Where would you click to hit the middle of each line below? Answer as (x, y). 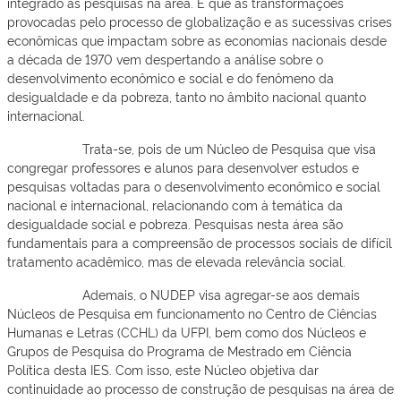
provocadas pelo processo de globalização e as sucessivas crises (200, 21)
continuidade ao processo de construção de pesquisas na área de (200, 388)
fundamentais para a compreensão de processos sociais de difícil (200, 242)
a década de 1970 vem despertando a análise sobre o (165, 59)
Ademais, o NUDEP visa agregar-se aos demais (221, 294)
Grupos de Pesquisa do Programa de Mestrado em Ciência (179, 350)
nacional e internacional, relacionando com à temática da (175, 205)
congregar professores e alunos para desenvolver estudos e (183, 167)
